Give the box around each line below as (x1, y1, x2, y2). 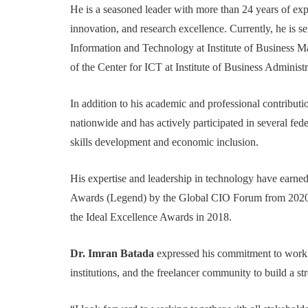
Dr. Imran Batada (70, 247, 154, 259)
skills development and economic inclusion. (70, 136, 258, 148)
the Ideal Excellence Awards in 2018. (70, 211, 232, 223)
